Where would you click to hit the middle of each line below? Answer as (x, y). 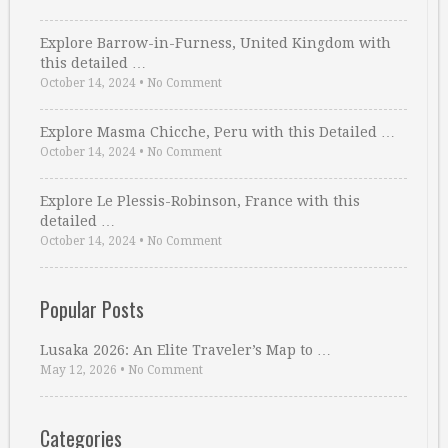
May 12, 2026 (78, 370)
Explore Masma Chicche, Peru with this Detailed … (217, 132)
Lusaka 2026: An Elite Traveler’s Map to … (185, 350)
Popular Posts (92, 309)
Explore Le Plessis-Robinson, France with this (200, 201)
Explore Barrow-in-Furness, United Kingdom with (215, 43)
